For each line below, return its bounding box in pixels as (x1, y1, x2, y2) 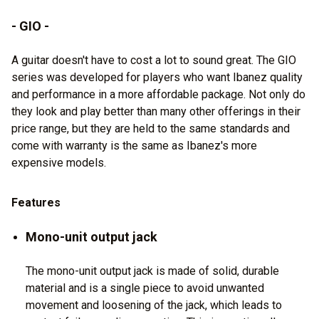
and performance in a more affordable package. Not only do (11, 87, 305, 101)
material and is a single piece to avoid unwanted (26, 281, 264, 295)
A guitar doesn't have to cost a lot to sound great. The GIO (11, 53, 296, 67)
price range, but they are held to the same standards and (11, 121, 290, 135)
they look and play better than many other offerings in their (11, 104, 300, 118)
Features (11, 195, 61, 209)
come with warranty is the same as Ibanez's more (11, 138, 257, 152)
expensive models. (11, 155, 106, 169)
